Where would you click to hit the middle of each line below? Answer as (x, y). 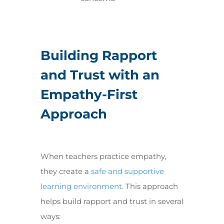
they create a (65, 171)
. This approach (150, 186)
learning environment (81, 186)
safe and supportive (127, 171)
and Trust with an (100, 75)
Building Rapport (98, 55)
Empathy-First (89, 94)
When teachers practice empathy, (103, 156)
